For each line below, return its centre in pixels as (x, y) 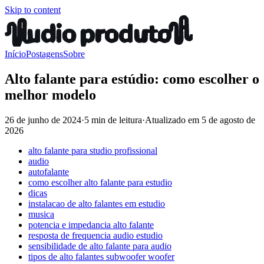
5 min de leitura (113, 120)
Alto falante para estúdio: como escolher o (132, 79)
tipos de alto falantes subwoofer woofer (101, 256)
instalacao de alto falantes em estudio (97, 203)
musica (41, 214)
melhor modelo (50, 95)
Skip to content (33, 10)
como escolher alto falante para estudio (100, 182)
